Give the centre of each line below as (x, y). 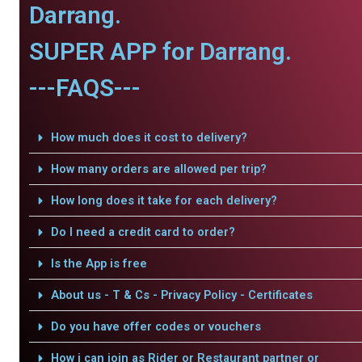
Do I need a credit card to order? (143, 232)
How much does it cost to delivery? (149, 137)
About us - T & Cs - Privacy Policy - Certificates (181, 295)
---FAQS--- (85, 88)
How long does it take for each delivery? (164, 200)
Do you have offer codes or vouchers (156, 326)
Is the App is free (99, 263)
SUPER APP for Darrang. (160, 51)
